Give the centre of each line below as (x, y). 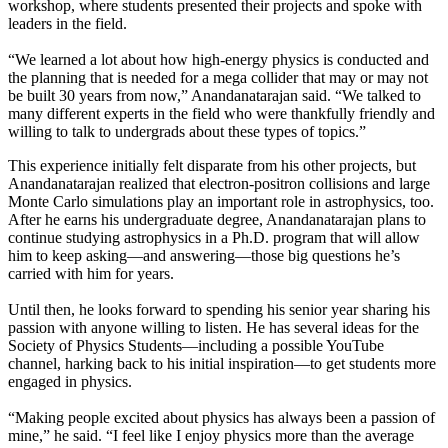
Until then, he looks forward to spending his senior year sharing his (219, 310)
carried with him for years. (91, 274)
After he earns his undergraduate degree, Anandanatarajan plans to (217, 220)
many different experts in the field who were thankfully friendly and (221, 114)
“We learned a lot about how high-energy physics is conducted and (218, 60)
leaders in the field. (67, 24)
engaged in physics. (70, 382)
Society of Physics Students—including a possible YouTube (196, 346)
